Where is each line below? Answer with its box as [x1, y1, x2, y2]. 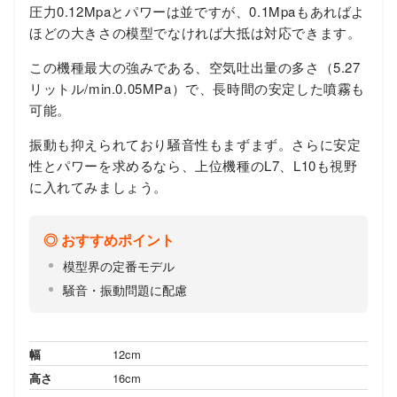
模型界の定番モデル [63, 257, 175, 276]
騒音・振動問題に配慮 [63, 281, 187, 300]
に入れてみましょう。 [29, 177, 167, 197]
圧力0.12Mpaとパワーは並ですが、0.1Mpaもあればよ [29, 2, 365, 21]
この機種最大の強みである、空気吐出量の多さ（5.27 [29, 58, 361, 77]
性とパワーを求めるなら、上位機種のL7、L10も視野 [29, 156, 358, 175]
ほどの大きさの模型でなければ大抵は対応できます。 [29, 23, 362, 43]
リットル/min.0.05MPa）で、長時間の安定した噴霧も [29, 79, 366, 98]
